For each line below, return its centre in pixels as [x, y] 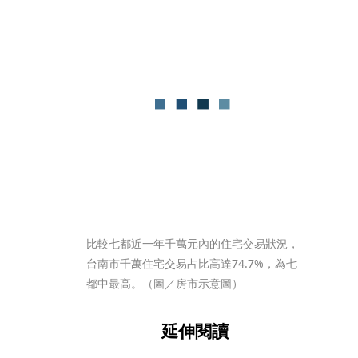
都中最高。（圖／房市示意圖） [165, 283]
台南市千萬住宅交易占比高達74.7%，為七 [192, 263]
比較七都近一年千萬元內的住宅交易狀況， [193, 243]
